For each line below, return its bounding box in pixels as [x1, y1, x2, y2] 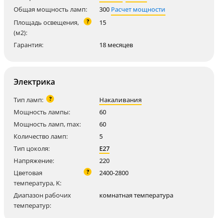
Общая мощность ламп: [14, 5, 87, 14]
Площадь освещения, [14, 18, 79, 27]
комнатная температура [99, 191, 173, 200]
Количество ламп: [14, 132, 68, 141]
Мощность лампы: [14, 108, 70, 116]
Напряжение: [14, 156, 54, 165]
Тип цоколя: [14, 144, 50, 153]
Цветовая [14, 168, 42, 177]
